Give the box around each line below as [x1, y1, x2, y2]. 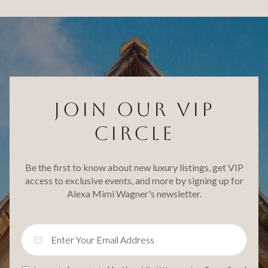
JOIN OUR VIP [53, 98, 215, 120]
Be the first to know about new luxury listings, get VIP [25, 162, 243, 173]
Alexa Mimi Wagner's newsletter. [66, 188, 202, 200]
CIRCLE [93, 121, 175, 144]
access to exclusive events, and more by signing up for [25, 175, 243, 187]
